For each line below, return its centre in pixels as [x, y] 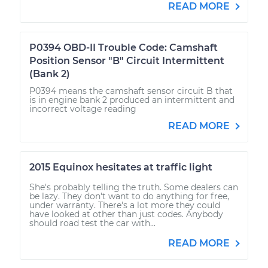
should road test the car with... [92, 223]
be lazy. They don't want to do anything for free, [129, 196]
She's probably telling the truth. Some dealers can [134, 187]
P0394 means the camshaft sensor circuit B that [131, 91]
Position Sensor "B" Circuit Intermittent [127, 60]
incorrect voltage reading [83, 109]
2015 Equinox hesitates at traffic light [121, 167]
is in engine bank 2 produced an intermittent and [132, 100]
